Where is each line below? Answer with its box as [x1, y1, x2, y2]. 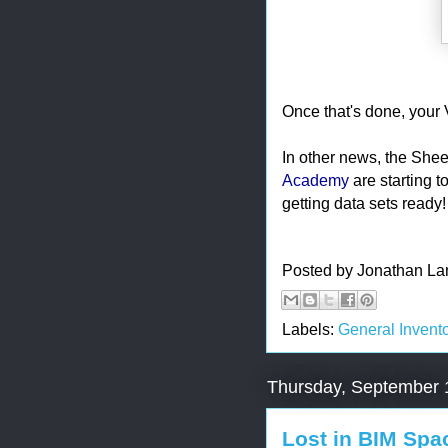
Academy [282, 170, 349, 189]
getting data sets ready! [282, 193, 446, 212]
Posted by [282, 261, 357, 280]
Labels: [282, 319, 338, 338]
